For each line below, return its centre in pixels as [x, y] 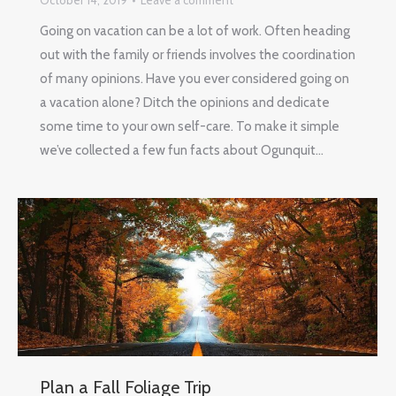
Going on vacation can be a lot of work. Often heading [195, 31]
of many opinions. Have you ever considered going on [194, 79]
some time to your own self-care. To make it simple [190, 127]
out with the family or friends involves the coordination [198, 55]
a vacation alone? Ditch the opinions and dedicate [185, 103]
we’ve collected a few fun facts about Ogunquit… [182, 151]
